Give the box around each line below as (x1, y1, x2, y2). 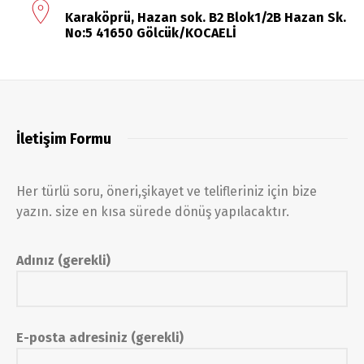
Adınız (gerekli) (16, 253, 110, 268)
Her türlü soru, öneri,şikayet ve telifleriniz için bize (16, 184, 317, 199)
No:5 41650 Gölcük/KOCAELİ (65, 25, 236, 41)
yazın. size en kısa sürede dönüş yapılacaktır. (16, 204, 289, 219)
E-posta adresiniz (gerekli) (16, 329, 184, 345)
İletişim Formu (16, 130, 111, 148)
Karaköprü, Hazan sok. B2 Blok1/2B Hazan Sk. (65, 10, 346, 25)
